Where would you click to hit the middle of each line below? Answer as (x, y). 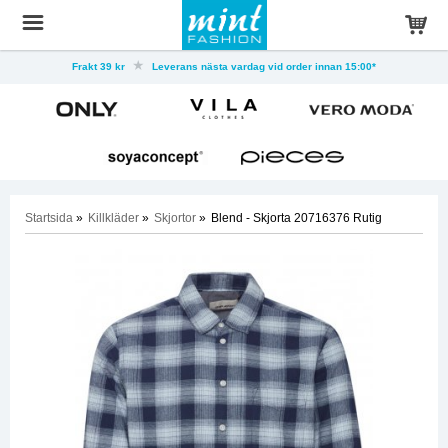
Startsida (49, 218)
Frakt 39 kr (100, 66)
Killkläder (113, 218)
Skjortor (175, 218)
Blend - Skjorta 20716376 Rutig (296, 218)
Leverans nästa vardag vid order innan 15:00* (262, 66)
